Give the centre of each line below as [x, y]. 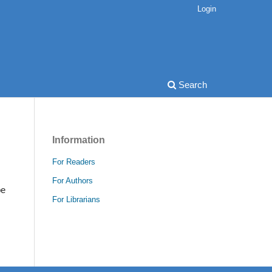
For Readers [74, 161]
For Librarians [76, 199]
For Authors [73, 180]
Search [192, 84]
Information [79, 140]
